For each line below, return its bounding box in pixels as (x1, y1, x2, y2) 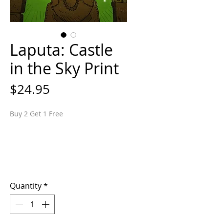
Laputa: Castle (10, 39, 113, 61)
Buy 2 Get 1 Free (10, 109, 63, 119)
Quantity (10, 180, 42, 192)
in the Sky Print (10, 58, 119, 79)
